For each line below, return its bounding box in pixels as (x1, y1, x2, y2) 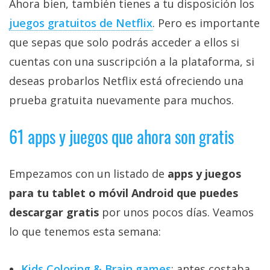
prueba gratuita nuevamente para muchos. (9, 93, 234, 108)
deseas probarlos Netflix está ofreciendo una (9, 74, 243, 89)
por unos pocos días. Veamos (99, 205, 254, 220)
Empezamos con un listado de (9, 166, 168, 181)
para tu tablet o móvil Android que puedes (9, 186, 238, 201)
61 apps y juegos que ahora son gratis (9, 124, 234, 149)
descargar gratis (9, 205, 99, 220)
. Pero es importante (152, 16, 260, 31)
